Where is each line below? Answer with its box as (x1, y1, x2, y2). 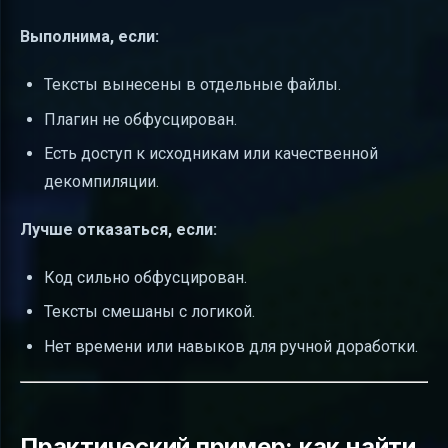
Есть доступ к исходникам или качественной (44, 144, 378, 164)
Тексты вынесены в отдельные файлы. (44, 75, 341, 95)
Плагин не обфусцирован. (44, 109, 237, 129)
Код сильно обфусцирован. (44, 268, 247, 288)
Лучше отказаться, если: (20, 220, 217, 240)
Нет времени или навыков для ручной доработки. (44, 336, 418, 356)
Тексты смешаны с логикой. (44, 302, 255, 322)
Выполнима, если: (20, 27, 159, 47)
